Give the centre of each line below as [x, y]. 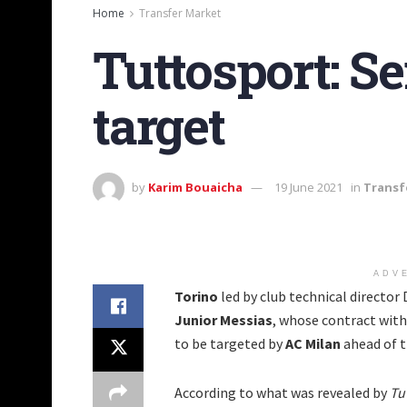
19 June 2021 [308, 188]
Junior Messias [223, 320]
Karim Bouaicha [195, 188]
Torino [196, 297]
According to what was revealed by [282, 393]
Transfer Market [180, 13]
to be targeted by [230, 344]
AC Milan [313, 344]
